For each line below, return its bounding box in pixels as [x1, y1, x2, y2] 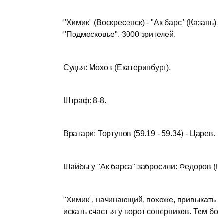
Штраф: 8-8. [63, 96, 106, 105]
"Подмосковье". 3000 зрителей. [63, 30, 176, 38]
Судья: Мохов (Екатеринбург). [63, 63, 171, 72]
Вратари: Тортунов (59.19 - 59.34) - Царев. [63, 129, 215, 138]
